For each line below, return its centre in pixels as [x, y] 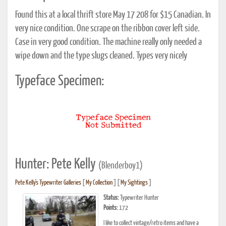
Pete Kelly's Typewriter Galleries [48, 183]
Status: [111, 198]
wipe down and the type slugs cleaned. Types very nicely [101, 56]
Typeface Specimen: [60, 81]
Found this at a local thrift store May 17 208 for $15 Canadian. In [113, 15]
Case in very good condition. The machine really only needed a [108, 43]
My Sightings [134, 183]
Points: [111, 208]
